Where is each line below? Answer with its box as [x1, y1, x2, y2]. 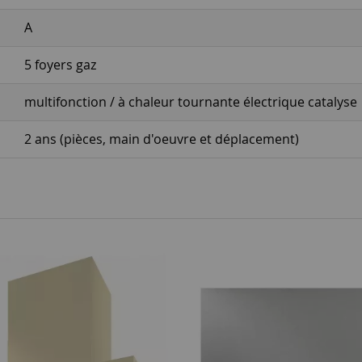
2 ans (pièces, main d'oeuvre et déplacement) [23, 130, 299, 148]
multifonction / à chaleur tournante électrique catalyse [23, 93, 357, 111]
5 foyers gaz [23, 56, 96, 74]
